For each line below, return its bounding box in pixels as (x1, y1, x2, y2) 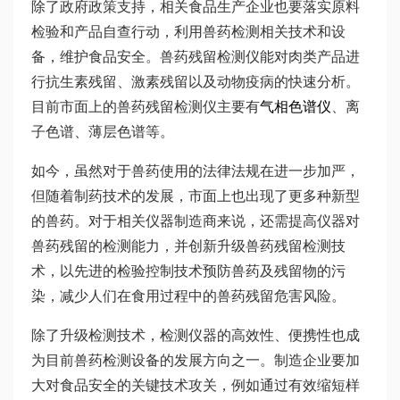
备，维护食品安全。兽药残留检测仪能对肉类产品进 (31, 49, 360, 64)
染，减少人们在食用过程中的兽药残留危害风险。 (31, 288, 346, 304)
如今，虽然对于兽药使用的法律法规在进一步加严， (31, 163, 360, 179)
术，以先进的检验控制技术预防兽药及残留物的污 (31, 263, 346, 279)
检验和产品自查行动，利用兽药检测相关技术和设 (31, 24, 346, 39)
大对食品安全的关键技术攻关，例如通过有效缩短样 (31, 378, 360, 393)
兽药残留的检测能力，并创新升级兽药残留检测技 (31, 238, 346, 254)
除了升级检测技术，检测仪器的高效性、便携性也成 (31, 328, 360, 343)
